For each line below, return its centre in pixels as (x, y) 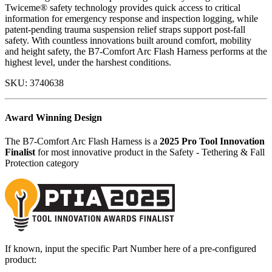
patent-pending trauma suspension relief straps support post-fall (125, 29)
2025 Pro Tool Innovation (212, 141)
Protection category (42, 163)
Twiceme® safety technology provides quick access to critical (123, 7)
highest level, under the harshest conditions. (88, 62)
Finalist (20, 152)
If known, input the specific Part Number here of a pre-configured (131, 249)
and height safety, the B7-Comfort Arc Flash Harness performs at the (136, 51)
